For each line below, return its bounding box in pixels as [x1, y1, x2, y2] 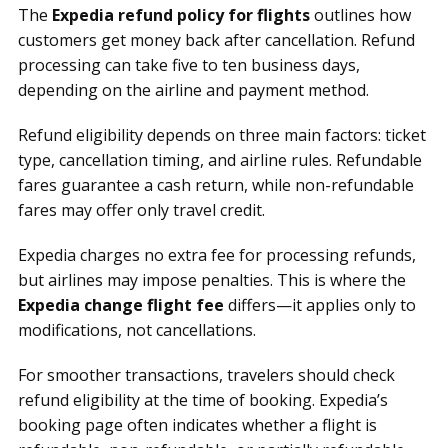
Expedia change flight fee [18, 294, 224, 316]
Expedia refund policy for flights [52, 4, 310, 26]
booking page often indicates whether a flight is [18, 414, 377, 436]
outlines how [310, 4, 411, 26]
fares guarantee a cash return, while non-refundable [18, 174, 414, 196]
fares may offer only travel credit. [18, 199, 265, 221]
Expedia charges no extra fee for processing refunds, [18, 244, 416, 266]
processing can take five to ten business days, [18, 54, 360, 76]
